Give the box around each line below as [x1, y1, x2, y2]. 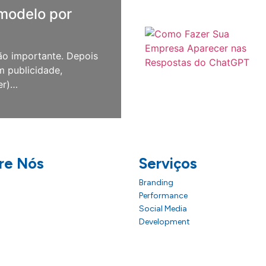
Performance [139, 190, 188, 201]
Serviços [139, 154, 197, 172]
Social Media [139, 203, 187, 214]
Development [139, 216, 190, 227]
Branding [139, 177, 173, 188]
